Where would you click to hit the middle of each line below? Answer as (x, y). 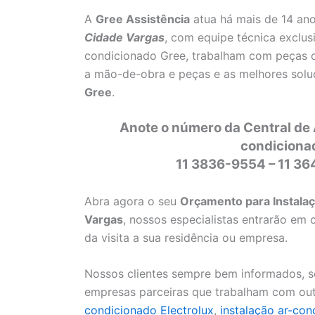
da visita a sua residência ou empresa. (186, 237)
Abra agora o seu (132, 201)
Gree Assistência (143, 19)
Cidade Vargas (124, 37)
